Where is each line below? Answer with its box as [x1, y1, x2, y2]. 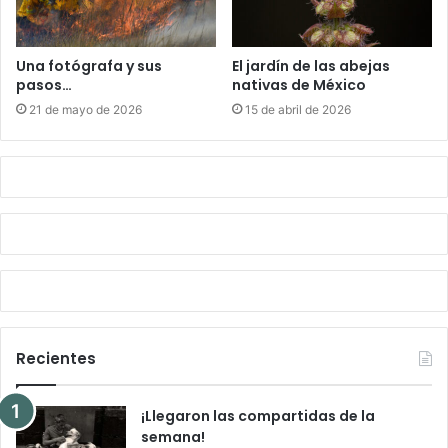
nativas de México [232, 75, 366, 96]
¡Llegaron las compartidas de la [141, 406, 375, 427]
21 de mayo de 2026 [29, 102, 142, 118]
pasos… [16, 75, 72, 96]
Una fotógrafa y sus [16, 56, 162, 77]
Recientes [16, 348, 96, 370]
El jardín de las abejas [232, 56, 390, 77]
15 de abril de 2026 [245, 102, 351, 118]
